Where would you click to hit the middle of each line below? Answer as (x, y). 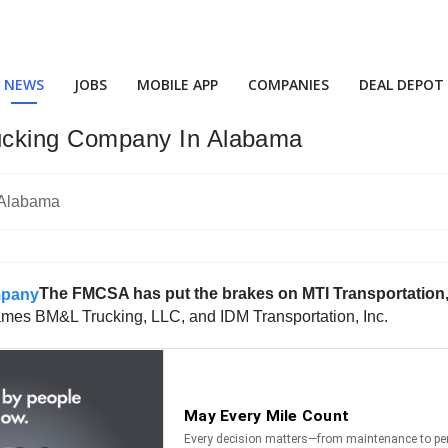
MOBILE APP (177, 84)
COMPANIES (288, 84)
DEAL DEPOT (401, 84)
